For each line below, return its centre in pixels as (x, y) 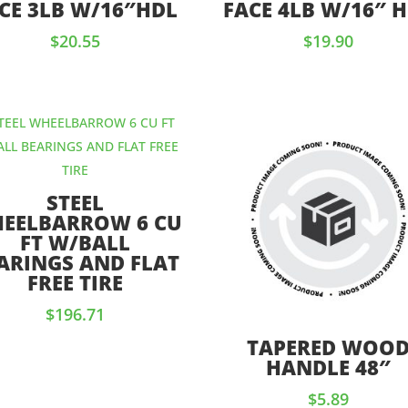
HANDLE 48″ (329, 367)
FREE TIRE (76, 282)
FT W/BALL (76, 242)
